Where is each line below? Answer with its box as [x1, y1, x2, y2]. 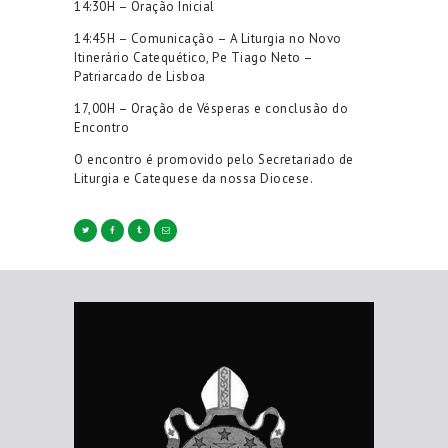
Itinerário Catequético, [74, 48, 212, 66]
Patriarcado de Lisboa [74, 67, 206, 85]
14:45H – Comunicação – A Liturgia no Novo [74, 29, 342, 47]
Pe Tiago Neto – [212, 48, 313, 66]
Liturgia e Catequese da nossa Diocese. [74, 169, 313, 187]
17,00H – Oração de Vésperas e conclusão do [74, 99, 348, 117]
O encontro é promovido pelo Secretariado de [74, 150, 354, 168]
